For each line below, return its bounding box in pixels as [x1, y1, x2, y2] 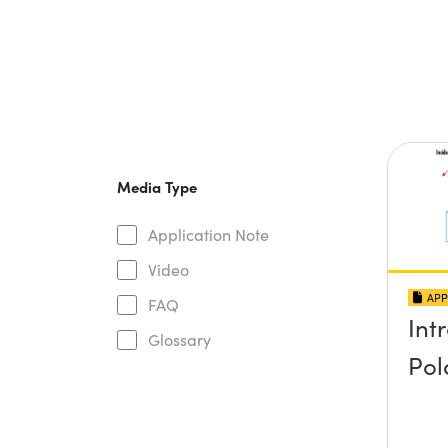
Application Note [147, 224, 269, 245]
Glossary [147, 329, 211, 350]
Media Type [116, 176, 197, 197]
